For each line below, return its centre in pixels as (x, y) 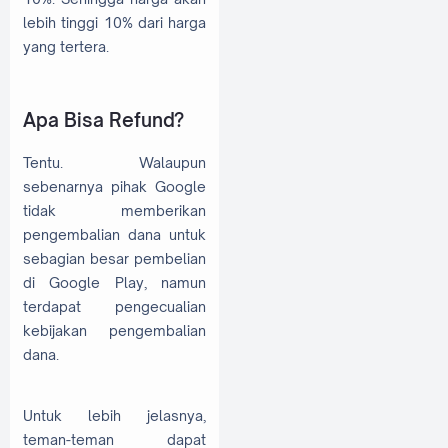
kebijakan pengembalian (114, 330)
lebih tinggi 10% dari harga (114, 22)
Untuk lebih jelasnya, (114, 416)
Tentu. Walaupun (114, 162)
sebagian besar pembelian (114, 258)
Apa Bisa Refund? (103, 120)
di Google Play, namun (114, 282)
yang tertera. (66, 46)
